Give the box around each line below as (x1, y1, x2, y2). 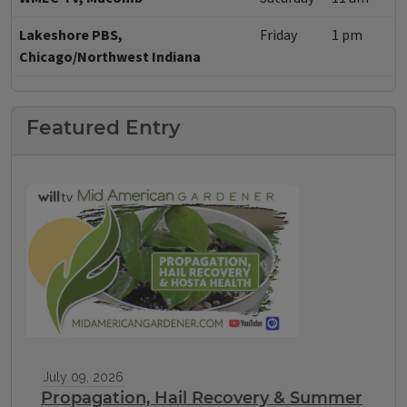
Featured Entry (26, 114, 181, 139)
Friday (260, 25, 297, 45)
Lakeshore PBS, (19, 25, 123, 45)
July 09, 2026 (42, 369, 124, 384)
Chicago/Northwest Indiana (19, 46, 201, 67)
